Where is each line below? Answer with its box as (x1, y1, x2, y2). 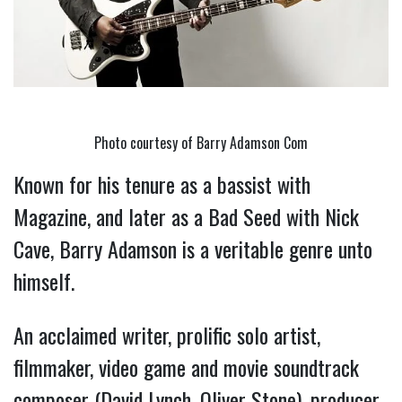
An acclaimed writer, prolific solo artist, (13, 318, 320, 351)
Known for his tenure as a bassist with (13, 167, 310, 200)
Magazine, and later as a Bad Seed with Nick (13, 199, 359, 232)
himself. (13, 264, 74, 297)
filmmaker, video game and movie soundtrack (13, 350, 359, 383)
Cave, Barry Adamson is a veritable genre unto (13, 232, 372, 265)
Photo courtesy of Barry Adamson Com (94, 131, 308, 153)
